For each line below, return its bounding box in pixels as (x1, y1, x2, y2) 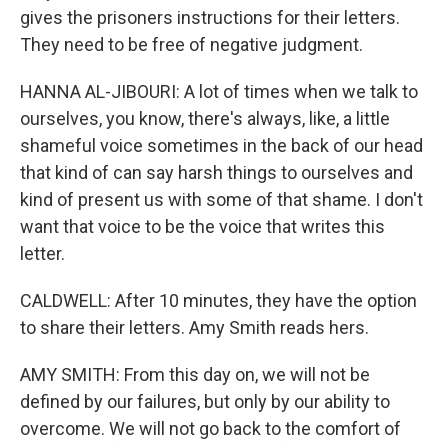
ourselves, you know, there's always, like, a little (20, 108, 390, 129)
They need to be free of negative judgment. (20, 34, 363, 55)
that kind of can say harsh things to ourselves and (20, 162, 413, 183)
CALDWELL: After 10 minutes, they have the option (20, 290, 417, 311)
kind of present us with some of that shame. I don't (20, 189, 423, 210)
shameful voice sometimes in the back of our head (20, 135, 423, 156)
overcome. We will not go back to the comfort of (20, 418, 401, 439)
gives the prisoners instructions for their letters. (20, 7, 400, 28)
